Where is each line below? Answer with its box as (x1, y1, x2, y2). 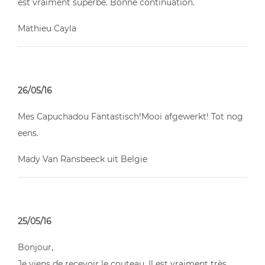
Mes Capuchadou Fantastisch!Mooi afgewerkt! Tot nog (18, 111, 243, 122)
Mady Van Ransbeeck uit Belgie (18, 154, 147, 164)
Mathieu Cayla (18, 23, 76, 34)
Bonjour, (18, 242, 53, 253)
